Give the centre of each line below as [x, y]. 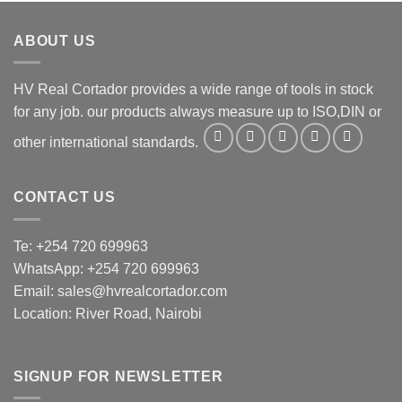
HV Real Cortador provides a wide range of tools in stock [193, 90]
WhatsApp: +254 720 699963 [106, 268]
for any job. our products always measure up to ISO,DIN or [197, 112]
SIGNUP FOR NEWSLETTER [118, 376]
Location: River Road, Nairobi [108, 313]
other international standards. [108, 143]
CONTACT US [65, 197]
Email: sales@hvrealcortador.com [120, 291]
